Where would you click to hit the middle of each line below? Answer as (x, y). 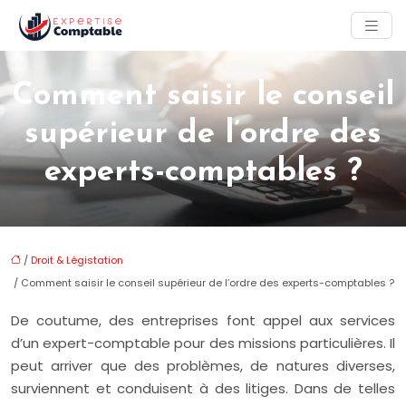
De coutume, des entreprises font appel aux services (203, 320)
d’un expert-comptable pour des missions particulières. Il (203, 343)
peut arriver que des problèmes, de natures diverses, (203, 365)
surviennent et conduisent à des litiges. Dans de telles (203, 388)
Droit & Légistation (77, 260)
